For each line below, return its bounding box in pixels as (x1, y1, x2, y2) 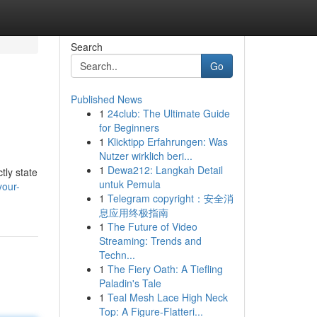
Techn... (98, 248, 135, 262)
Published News (70, 92, 142, 106)
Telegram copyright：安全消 (107, 191, 234, 205)
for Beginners (98, 120, 159, 134)
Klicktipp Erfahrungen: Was (107, 134, 228, 149)
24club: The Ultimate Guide (107, 106, 230, 120)
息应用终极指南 (98, 205, 168, 219)
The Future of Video (107, 219, 197, 234)
